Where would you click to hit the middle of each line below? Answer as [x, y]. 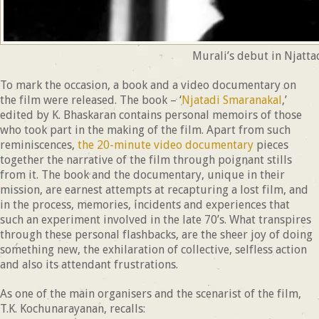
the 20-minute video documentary [167, 145]
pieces [272, 145]
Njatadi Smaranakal [232, 100]
